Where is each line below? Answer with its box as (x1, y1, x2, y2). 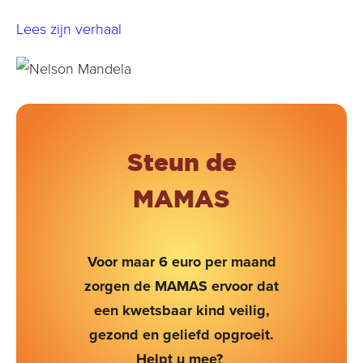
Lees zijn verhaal (16, 19, 122, 39)
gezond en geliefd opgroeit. (89, 324, 274, 346)
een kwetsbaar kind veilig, (93, 300, 270, 322)
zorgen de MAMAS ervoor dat (84, 275, 279, 297)
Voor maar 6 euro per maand (87, 251, 276, 273)
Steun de (126, 148, 237, 177)
